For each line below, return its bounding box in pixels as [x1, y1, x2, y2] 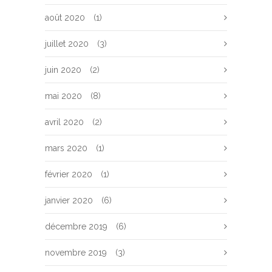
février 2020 [45, 169, 92, 179]
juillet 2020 [45, 39, 89, 49]
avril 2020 [45, 117, 84, 127]
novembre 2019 [45, 248, 107, 257]
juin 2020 [45, 65, 81, 75]
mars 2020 [45, 143, 87, 153]
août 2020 [45, 13, 85, 22]
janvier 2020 [45, 195, 93, 205]
